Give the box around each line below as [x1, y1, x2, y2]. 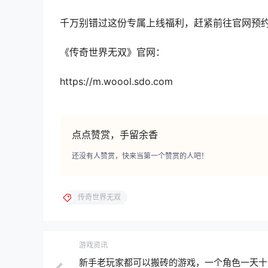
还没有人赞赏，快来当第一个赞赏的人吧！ [72, 151, 208, 161]
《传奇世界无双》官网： [60, 45, 165, 58]
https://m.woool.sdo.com [60, 75, 173, 87]
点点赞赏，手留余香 [72, 129, 158, 141]
